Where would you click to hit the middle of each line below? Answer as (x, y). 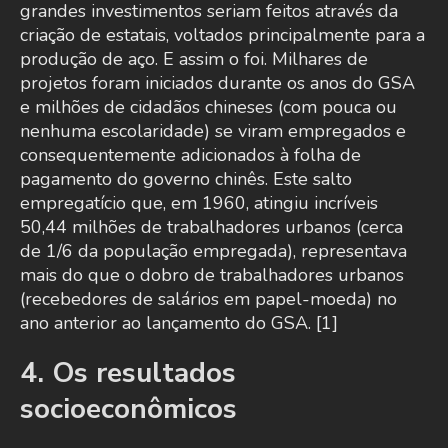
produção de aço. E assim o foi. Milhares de (194, 59)
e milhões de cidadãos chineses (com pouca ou (208, 107)
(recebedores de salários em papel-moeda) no (208, 299)
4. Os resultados (128, 373)
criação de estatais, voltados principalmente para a (222, 35)
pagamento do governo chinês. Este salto (186, 179)
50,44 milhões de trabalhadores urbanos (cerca (211, 227)
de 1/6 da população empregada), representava (213, 251)
